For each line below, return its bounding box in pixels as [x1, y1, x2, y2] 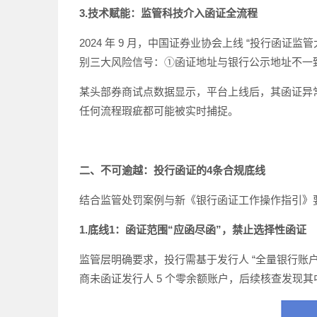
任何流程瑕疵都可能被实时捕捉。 [79, 105, 238, 117]
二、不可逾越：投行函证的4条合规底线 [79, 164, 265, 176]
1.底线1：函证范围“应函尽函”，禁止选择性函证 [79, 224, 306, 236]
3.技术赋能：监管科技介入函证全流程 [79, 7, 258, 19]
